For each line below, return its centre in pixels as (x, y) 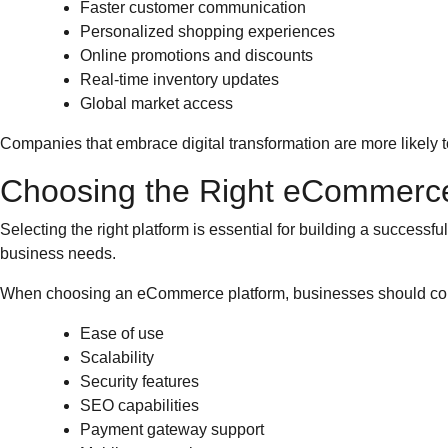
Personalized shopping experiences (207, 31)
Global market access (156, 103)
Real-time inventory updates (179, 79)
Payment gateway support (172, 429)
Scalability (117, 357)
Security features (139, 381)
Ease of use (122, 333)
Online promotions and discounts (196, 55)
